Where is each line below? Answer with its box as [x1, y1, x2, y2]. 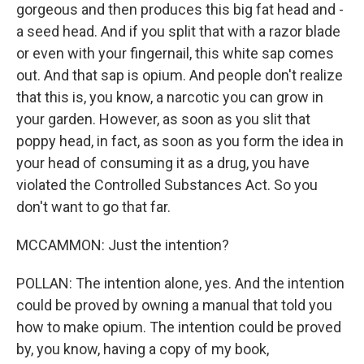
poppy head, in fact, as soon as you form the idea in [16, 132, 344, 149]
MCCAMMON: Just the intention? [16, 236, 229, 253]
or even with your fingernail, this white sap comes [16, 45, 334, 62]
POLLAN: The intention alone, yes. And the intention [16, 275, 344, 292]
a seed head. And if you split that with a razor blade [16, 23, 340, 40]
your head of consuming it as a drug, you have [16, 154, 310, 171]
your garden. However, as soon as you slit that [16, 110, 310, 128]
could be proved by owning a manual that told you [16, 297, 332, 314]
